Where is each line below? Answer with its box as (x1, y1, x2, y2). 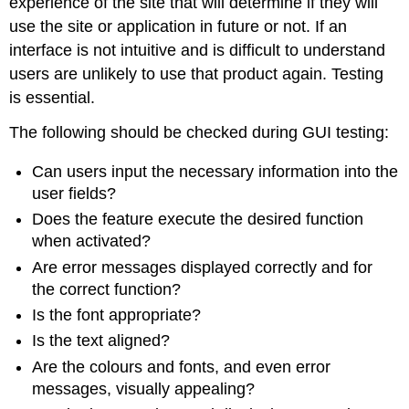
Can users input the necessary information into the (32, 162, 399, 181)
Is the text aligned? (32, 331, 171, 351)
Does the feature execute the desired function (32, 210, 364, 229)
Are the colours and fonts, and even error (32, 357, 331, 376)
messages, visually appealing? (32, 379, 256, 398)
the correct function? (32, 279, 182, 299)
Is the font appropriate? (32, 306, 202, 325)
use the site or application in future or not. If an (9, 16, 348, 36)
